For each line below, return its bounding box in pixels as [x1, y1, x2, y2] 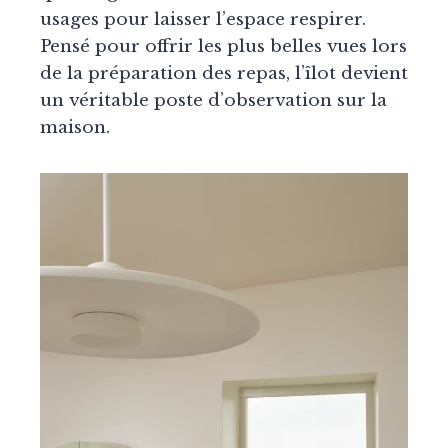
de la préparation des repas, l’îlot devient [40, 63, 408, 85]
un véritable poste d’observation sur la [40, 90, 387, 112]
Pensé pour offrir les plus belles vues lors [40, 36, 407, 58]
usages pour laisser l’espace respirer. [40, 9, 366, 31]
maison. [40, 117, 110, 139]
